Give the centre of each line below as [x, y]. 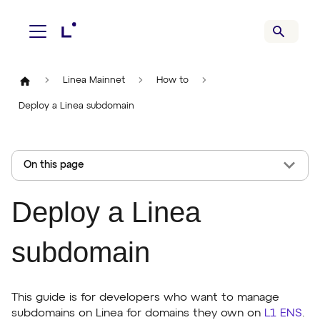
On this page [54, 165]
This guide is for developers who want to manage [145, 297]
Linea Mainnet [94, 80]
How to [172, 80]
